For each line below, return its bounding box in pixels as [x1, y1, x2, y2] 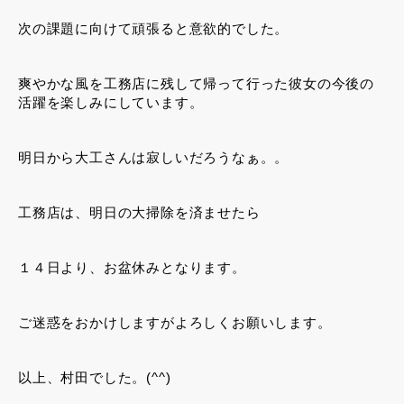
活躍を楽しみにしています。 [18, 95, 204, 111]
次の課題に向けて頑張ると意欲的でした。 [18, 21, 289, 37]
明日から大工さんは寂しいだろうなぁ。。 [18, 150, 289, 166]
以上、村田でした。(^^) [18, 370, 171, 386]
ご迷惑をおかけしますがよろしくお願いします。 [18, 315, 332, 331]
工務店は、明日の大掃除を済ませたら [18, 205, 261, 221]
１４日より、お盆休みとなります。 [18, 260, 246, 276]
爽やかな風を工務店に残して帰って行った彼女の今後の [18, 76, 375, 92]
